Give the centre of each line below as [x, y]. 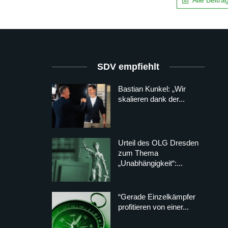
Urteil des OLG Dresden [158, 142]
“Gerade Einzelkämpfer [157, 197]
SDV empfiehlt [128, 66]
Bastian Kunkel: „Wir [152, 89]
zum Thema [138, 153]
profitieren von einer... [153, 207]
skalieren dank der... [151, 99]
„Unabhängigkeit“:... [150, 163]
